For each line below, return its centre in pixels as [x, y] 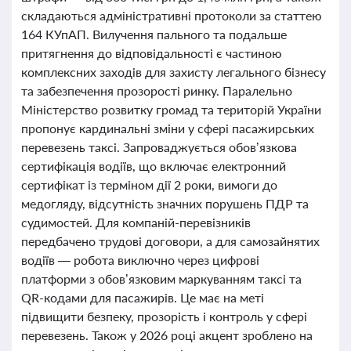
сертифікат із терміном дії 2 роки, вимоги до [149, 185]
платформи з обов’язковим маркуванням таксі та [161, 279]
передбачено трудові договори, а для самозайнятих [170, 241]
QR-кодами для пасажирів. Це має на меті [143, 297]
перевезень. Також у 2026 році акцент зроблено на [167, 335]
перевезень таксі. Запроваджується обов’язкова [159, 147]
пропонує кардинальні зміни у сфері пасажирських [168, 128]
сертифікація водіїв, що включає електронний [154, 166]
